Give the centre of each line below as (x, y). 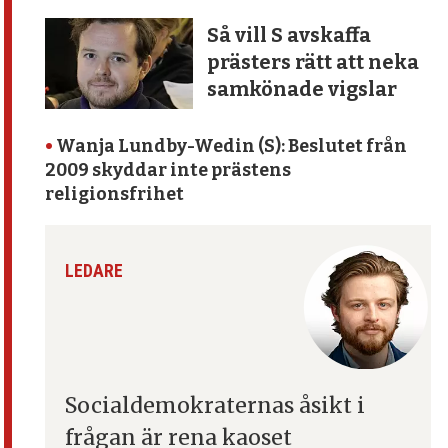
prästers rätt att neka (312, 62)
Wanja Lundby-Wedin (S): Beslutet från (230, 146)
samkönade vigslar (301, 89)
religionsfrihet (115, 194)
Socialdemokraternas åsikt (211, 406)
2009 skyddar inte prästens (168, 170)
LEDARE (94, 271)
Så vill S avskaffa (288, 35)
